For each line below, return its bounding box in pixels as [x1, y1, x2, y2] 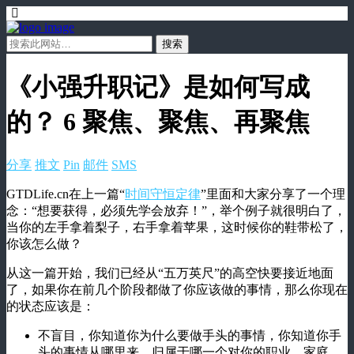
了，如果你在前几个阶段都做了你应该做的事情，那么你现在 [6, 282, 348, 296]
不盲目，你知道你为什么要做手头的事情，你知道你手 [38, 328, 341, 342]
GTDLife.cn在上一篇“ [6, 186, 125, 201]
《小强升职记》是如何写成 [6, 73, 310, 102]
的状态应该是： [6, 299, 95, 313]
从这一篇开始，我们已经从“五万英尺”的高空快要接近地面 [6, 265, 333, 280]
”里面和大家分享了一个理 [201, 186, 345, 201]
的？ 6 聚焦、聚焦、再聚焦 [6, 107, 310, 137]
